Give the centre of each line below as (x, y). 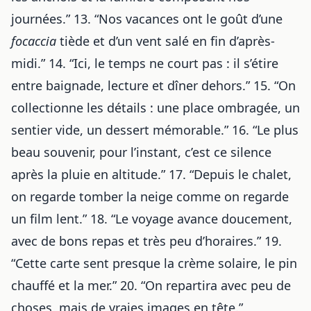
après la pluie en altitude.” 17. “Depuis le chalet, (151, 174)
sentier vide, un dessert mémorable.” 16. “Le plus (155, 129)
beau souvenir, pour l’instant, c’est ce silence (141, 152)
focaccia (34, 41)
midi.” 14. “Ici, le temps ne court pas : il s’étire (145, 63)
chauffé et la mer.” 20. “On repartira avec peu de (151, 285)
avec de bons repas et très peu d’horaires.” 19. (146, 241)
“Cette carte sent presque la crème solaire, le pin (154, 263)
